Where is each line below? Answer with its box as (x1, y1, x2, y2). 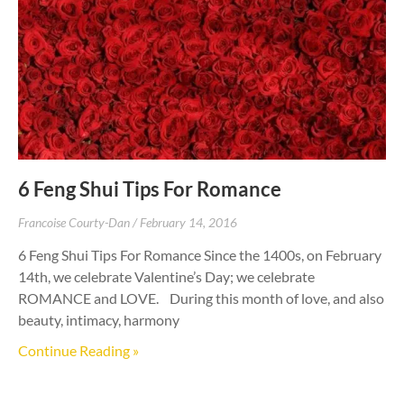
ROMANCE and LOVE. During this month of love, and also (18, 289, 384, 307)
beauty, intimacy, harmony (18, 310, 179, 328)
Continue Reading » (18, 341, 139, 359)
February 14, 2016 (140, 214, 237, 230)
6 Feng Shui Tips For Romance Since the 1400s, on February (18, 245, 381, 263)
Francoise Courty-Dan (18, 214, 133, 230)
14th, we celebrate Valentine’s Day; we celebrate (18, 267, 315, 285)
